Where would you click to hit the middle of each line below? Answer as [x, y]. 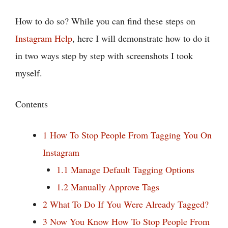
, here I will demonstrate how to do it [141, 38]
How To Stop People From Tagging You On [130, 135]
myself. [29, 73]
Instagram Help [44, 38]
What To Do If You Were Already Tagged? [128, 204]
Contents [32, 104]
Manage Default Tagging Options [131, 169]
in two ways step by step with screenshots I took [104, 55]
